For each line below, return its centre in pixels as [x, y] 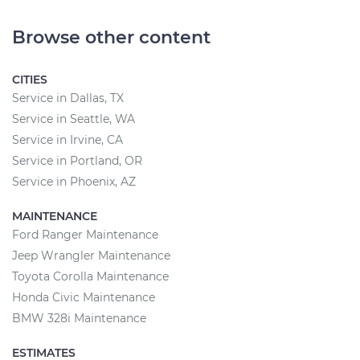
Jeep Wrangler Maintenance [91, 256]
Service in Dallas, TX [68, 98]
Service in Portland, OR [77, 161]
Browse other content [111, 37]
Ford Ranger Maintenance [85, 235]
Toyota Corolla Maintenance [90, 276]
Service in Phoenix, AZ [74, 182]
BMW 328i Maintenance [79, 318]
